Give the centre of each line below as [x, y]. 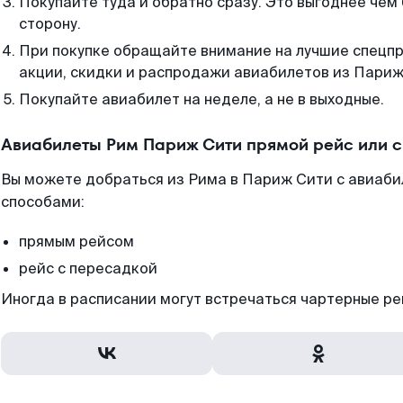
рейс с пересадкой [88, 269]
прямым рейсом [76, 242]
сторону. [50, 24]
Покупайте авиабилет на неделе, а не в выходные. [201, 99]
